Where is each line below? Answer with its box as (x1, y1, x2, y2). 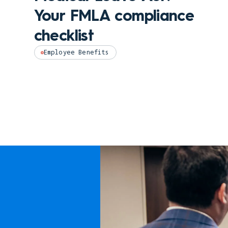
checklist (34, 26, 94, 45)
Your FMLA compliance (34, 6, 194, 25)
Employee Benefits (43, 48, 109, 57)
